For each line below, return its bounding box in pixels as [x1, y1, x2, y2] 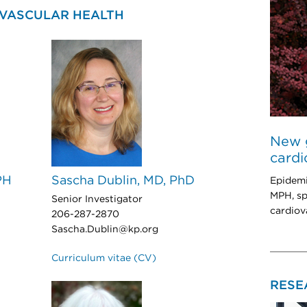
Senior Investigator [51, 195, 143, 204]
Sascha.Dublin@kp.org [51, 225, 158, 234]
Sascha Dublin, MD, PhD [51, 175, 195, 187]
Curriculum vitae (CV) [51, 254, 156, 263]
